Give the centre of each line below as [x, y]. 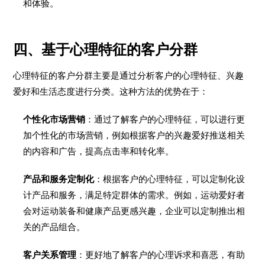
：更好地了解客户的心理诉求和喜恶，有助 [161, 255]
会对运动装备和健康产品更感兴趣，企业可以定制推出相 [134, 211]
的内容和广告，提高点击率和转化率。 [99, 151]
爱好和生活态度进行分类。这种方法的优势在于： [111, 91]
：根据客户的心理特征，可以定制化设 [170, 179]
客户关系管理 [50, 255]
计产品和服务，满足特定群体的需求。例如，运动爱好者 [134, 195]
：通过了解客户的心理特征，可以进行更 [165, 119]
